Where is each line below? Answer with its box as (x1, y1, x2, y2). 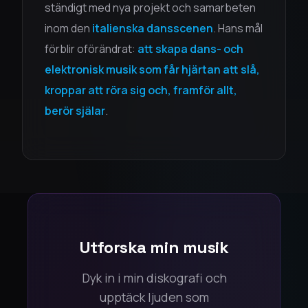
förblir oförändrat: (45, 41, 137, 56)
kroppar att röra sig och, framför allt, (45, 82, 237, 98)
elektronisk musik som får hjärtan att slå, (45, 62, 260, 77)
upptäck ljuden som (99, 289, 209, 305)
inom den (45, 21, 92, 36)
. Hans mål (213, 21, 263, 36)
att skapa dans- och (137, 41, 243, 56)
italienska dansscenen (92, 21, 213, 36)
